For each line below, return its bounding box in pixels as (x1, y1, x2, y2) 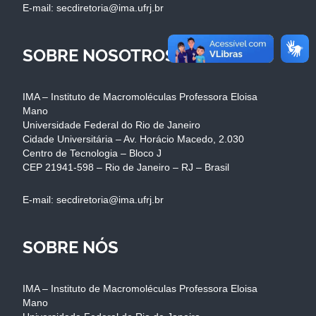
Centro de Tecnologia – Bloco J (23, 147, 162, 159)
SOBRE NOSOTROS (23, 44, 176, 66)
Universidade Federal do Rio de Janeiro (23, 119, 200, 130)
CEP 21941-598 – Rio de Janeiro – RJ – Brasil (23, 161, 229, 173)
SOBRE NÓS (23, 236, 119, 257)
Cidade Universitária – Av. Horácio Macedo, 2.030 (23, 133, 244, 145)
